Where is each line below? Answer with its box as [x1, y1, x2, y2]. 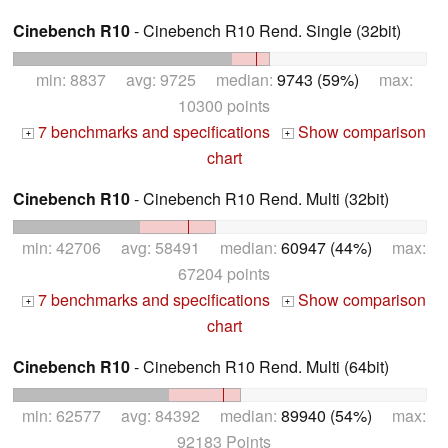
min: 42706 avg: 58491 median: [22, 236, 281, 259]
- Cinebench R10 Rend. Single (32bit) [130, 19, 401, 43]
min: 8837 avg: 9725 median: [35, 68, 277, 92]
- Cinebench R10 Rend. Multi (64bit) [130, 355, 389, 378]
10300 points [178, 94, 270, 118]
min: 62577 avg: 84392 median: [22, 403, 281, 427]
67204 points [178, 262, 270, 285]
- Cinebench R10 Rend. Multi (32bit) [130, 187, 389, 211]
